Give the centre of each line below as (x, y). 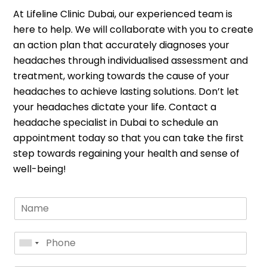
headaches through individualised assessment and (131, 60)
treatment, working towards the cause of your (122, 76)
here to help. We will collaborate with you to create (133, 29)
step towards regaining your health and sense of (127, 153)
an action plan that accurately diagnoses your (122, 45)
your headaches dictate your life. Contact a (115, 107)
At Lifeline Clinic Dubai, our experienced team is (123, 14)
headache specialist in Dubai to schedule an (116, 122)
